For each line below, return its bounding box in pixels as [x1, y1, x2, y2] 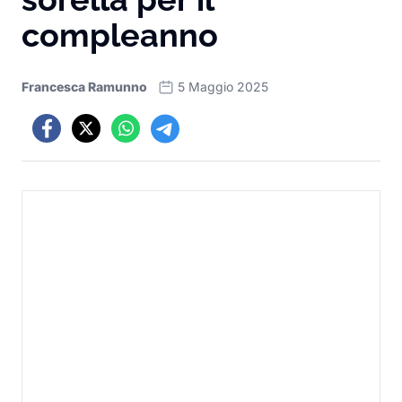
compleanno [22, 16, 218, 54]
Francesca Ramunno [22, 79, 147, 94]
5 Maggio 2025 [178, 79, 268, 94]
